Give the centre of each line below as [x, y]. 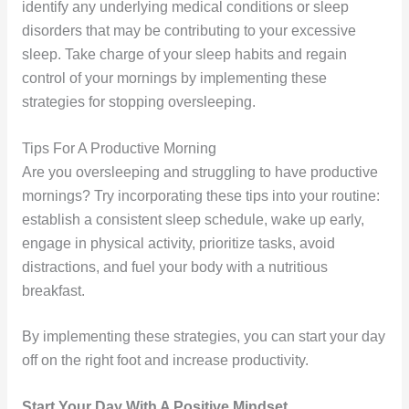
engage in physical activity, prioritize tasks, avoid [178, 243]
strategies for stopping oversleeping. [138, 101]
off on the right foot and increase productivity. [165, 361]
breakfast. [53, 290]
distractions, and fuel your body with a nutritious [174, 267]
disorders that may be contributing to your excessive [189, 30]
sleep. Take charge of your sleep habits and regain [184, 54]
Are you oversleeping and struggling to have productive [199, 172]
